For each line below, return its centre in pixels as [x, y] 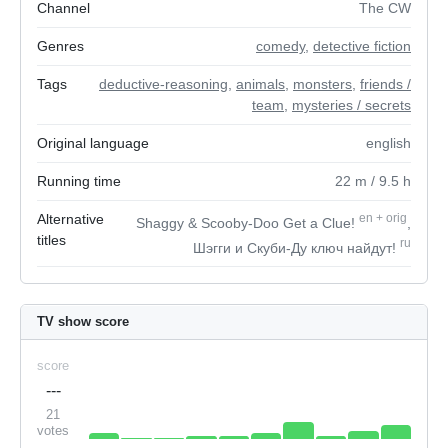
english [388, 143]
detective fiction [362, 46]
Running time [79, 181]
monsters [322, 84]
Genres [60, 46]
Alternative [70, 219]
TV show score [83, 322]
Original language [93, 143]
